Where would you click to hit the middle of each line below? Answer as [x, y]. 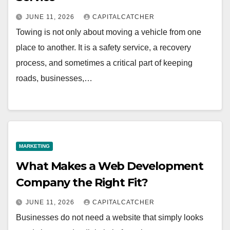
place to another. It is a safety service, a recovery [103, 47]
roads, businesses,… [54, 78]
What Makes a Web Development [110, 166]
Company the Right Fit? [82, 183]
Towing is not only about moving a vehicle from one [109, 32]
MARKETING [34, 146]
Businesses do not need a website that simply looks [110, 218]
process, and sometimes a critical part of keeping [104, 63]
